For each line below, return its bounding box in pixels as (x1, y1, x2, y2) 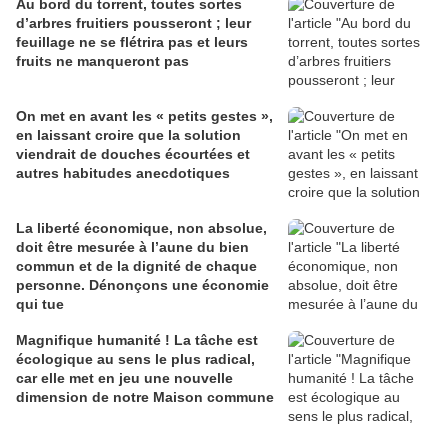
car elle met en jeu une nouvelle (16, 370, 233, 387)
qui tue (16, 296, 64, 313)
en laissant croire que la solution (16, 127, 241, 144)
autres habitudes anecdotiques (16, 165, 230, 182)
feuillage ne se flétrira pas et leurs (16, 34, 248, 51)
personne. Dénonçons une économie (16, 277, 269, 294)
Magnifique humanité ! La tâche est (16, 332, 258, 349)
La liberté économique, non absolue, (16, 220, 177, 237)
